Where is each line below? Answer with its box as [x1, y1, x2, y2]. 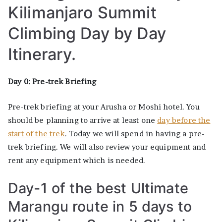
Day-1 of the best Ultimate [8, 179, 188, 197]
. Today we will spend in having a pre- [64, 128, 205, 138]
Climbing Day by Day [8, 23, 166, 43]
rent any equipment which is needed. [8, 155, 146, 165]
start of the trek [8, 128, 65, 138]
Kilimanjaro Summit [8, 2, 157, 22]
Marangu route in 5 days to [8, 197, 192, 215]
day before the [157, 115, 211, 125]
